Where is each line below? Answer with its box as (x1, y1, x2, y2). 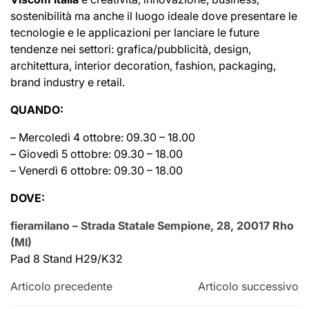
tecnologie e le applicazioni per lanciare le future (10, 26, 259, 40)
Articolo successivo (198, 279, 299, 294)
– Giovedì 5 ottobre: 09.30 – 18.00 (10, 147, 183, 161)
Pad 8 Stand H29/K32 (10, 252, 123, 266)
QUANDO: (10, 103, 63, 117)
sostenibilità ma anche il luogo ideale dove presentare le (10, 9, 297, 23)
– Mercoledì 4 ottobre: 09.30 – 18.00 (10, 130, 195, 145)
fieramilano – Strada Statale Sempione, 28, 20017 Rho (10, 219, 294, 233)
